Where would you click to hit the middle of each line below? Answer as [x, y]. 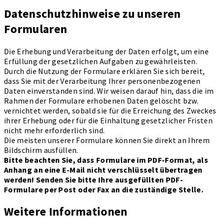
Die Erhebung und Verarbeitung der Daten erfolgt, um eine [106, 51]
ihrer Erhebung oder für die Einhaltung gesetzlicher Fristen [108, 120]
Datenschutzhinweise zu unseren [92, 13]
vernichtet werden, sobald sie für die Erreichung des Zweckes [110, 110]
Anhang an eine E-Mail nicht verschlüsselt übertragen [103, 169]
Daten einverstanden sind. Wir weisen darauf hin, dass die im [109, 91]
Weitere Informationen [66, 212]
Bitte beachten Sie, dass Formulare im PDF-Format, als [106, 160]
